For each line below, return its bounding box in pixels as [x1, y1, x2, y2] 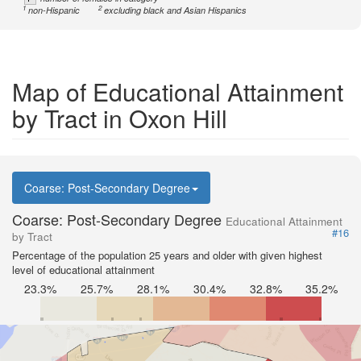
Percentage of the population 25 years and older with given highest [12, 247, 322, 263]
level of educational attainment [12, 262, 155, 277]
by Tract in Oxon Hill [12, 101, 227, 135]
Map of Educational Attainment [12, 74, 343, 109]
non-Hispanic [28, 4, 81, 16]
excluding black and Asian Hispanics [104, 4, 247, 16]
